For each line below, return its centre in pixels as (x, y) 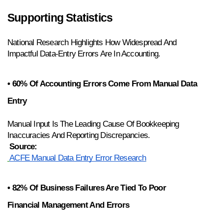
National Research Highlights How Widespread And (92, 42)
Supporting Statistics (60, 17)
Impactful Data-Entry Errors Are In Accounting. (84, 54)
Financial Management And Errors (69, 205)
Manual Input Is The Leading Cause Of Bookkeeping (93, 124)
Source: (23, 146)
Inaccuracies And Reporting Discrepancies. (79, 135)
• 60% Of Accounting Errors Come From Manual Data (102, 83)
